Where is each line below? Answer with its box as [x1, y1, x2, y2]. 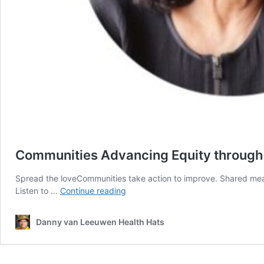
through [126, 222, 156, 232]
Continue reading [60, 186, 126, 196]
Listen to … [15, 186, 60, 196]
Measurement [126, 247, 178, 257]
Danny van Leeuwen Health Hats [36, 217, 164, 227]
